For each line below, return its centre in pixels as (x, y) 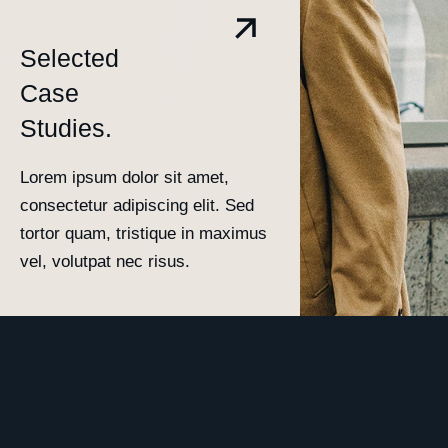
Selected (69, 57)
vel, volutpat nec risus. (105, 261)
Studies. (66, 127)
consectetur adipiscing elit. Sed (137, 205)
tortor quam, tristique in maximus (143, 233)
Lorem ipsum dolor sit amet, (124, 177)
